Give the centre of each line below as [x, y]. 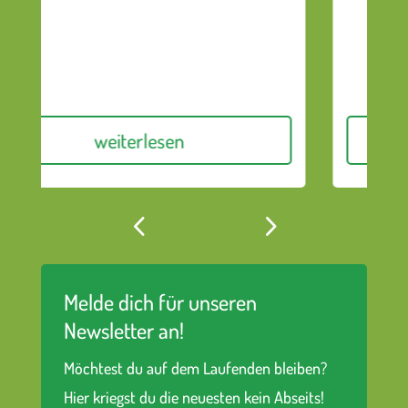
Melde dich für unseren [160, 302]
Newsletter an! [123, 331]
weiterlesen [229, 141]
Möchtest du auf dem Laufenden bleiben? [195, 368]
